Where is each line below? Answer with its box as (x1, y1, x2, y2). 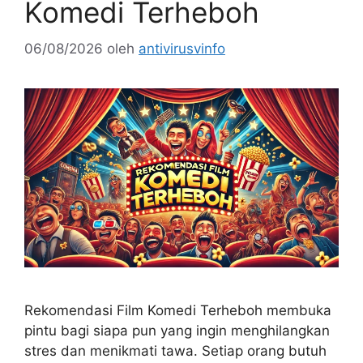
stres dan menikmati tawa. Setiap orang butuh (24, 343, 327, 360)
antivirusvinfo (139, 40, 225, 57)
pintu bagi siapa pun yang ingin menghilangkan (24, 322, 330, 340)
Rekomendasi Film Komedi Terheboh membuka (24, 302, 331, 319)
